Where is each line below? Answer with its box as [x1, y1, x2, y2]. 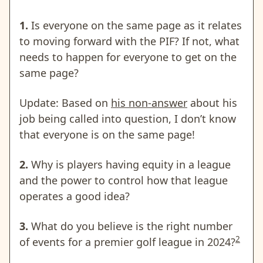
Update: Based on [19, 95, 111, 110]
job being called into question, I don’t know [19, 111, 236, 126]
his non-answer [111, 95, 187, 110]
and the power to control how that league [19, 173, 228, 187]
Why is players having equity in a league [28, 157, 231, 171]
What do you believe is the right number [28, 218, 232, 233]
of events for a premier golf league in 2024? [19, 234, 235, 249]
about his [187, 95, 237, 110]
